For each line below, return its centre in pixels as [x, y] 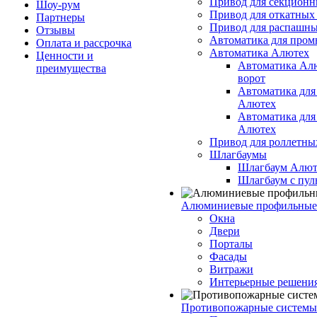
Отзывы [56, 30]
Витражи [231, 269]
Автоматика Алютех [259, 53]
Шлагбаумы [238, 155]
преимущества [71, 68]
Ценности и [65, 56]
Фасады [228, 257]
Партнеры [60, 17]
